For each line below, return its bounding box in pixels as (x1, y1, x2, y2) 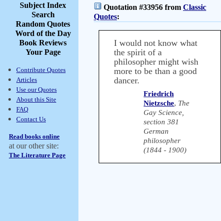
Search (31, 10, 55, 19)
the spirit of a (114, 47, 162, 57)
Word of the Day (15, 29, 71, 37)
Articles (16, 76, 37, 83)
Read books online (9, 133, 60, 140)
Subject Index (20, 1, 66, 9)
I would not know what (114, 38, 197, 48)
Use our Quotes (16, 86, 57, 93)
